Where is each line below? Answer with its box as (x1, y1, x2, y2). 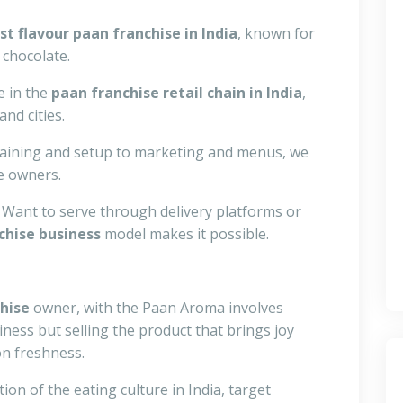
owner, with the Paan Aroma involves (33, 298, 283, 318)
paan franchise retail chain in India (51, 83, 302, 103)
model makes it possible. (101, 224, 269, 245)
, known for (237, 23, 315, 44)
